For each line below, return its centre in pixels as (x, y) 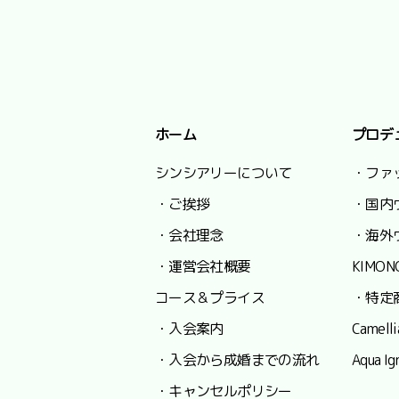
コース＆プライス (210, 298)
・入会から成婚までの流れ (237, 360)
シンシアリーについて (224, 173)
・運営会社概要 (203, 267)
